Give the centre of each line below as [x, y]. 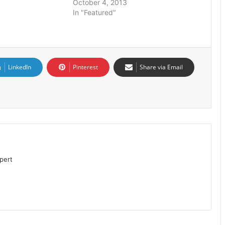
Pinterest [85, 67]
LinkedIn [20, 67]
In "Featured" [95, 12]
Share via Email [161, 67]
